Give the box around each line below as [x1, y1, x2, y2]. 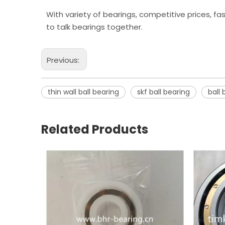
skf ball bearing [137, 87, 190, 97]
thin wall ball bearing [48, 87, 119, 97]
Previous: [47, 55, 81, 65]
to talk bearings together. [46, 22, 143, 32]
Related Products [41, 121, 148, 138]
